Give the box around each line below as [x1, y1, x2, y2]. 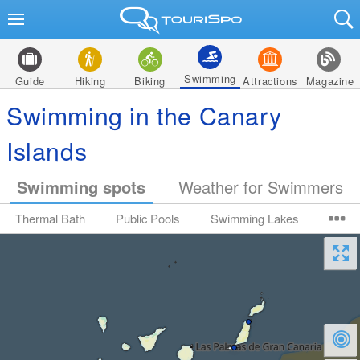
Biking [134, 73, 166, 88]
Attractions [243, 73, 297, 88]
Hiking [74, 73, 106, 88]
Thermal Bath [15, 210, 86, 227]
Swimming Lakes [210, 210, 298, 227]
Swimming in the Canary [6, 97, 282, 133]
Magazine [305, 73, 354, 88]
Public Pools [116, 210, 180, 227]
